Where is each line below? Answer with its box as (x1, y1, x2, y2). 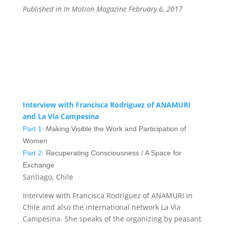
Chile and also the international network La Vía (22, 202, 181, 212)
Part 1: (22, 125, 46, 133)
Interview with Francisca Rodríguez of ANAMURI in (22, 191, 193, 200)
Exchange (22, 161, 54, 169)
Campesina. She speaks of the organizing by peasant (22, 214, 201, 223)
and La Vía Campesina (22, 111, 99, 121)
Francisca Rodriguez (75, 100, 147, 109)
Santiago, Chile (22, 172, 73, 182)
